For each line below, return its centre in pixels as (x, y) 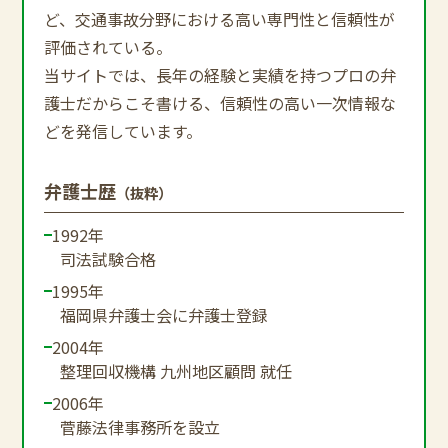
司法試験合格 (108, 258)
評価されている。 (108, 46)
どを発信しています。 (123, 130)
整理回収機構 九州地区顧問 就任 (176, 370)
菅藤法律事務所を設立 (140, 426)
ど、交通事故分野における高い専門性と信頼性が (220, 18)
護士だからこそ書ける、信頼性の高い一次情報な (220, 102)
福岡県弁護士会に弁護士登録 (164, 314)
